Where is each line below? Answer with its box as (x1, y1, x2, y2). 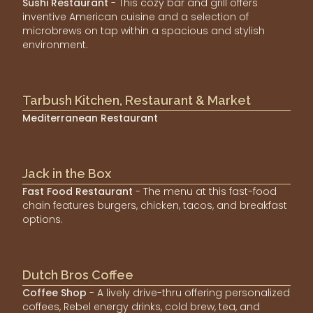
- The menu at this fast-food (136, 184, 277, 199)
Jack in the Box (22, 166, 111, 182)
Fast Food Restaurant (22, 184, 133, 199)
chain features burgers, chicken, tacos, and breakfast (22, 198, 287, 213)
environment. (22, 38, 88, 52)
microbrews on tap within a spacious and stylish (22, 24, 265, 38)
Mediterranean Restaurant (22, 111, 158, 126)
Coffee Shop (22, 286, 87, 300)
